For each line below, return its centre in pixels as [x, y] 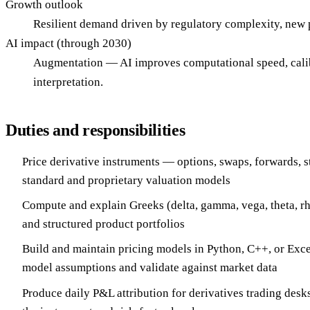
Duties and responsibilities [95, 130]
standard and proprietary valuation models [126, 180]
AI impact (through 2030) [69, 43]
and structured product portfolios [103, 224]
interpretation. [68, 82]
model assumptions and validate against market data [150, 268]
